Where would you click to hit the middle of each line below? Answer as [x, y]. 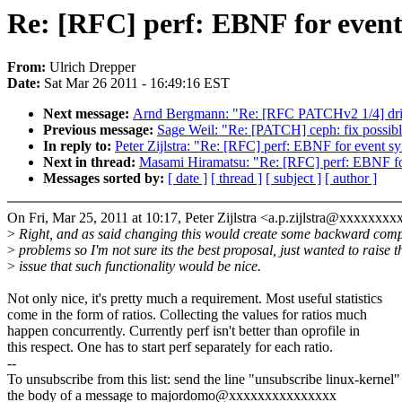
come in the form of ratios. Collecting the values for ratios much [187, 315]
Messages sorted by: [105, 179]
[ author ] [351, 179]
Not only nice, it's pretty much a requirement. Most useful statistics [195, 299]
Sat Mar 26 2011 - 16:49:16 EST [137, 83]
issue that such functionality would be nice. [138, 267]
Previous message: [100, 130]
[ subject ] [293, 179]
